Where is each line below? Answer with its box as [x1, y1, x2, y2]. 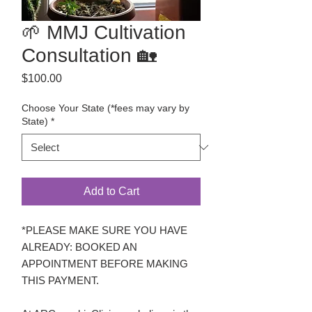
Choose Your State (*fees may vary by [22, 102, 189, 114]
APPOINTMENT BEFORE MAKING [22, 258, 188, 270]
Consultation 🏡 [22, 45, 157, 66]
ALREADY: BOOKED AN [22, 241, 137, 253]
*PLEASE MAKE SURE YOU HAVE [22, 224, 187, 236]
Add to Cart [83, 185, 139, 197]
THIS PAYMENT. [22, 274, 99, 286]
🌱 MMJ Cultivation [22, 22, 186, 43]
